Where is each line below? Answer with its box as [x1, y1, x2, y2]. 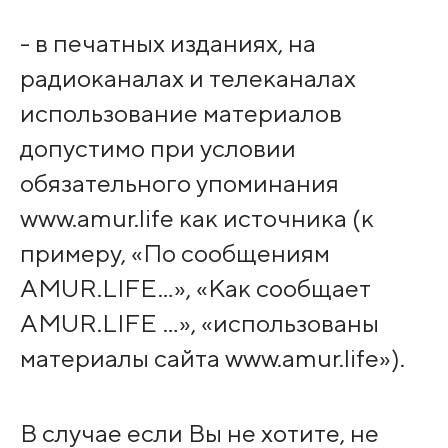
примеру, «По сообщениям [19, 238, 330, 269]
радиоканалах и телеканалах [19, 63, 356, 94]
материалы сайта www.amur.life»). [19, 343, 405, 374]
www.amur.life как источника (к [19, 203, 374, 234]
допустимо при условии [19, 133, 296, 164]
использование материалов [19, 98, 342, 129]
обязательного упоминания [19, 168, 339, 199]
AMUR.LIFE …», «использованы [19, 308, 379, 339]
